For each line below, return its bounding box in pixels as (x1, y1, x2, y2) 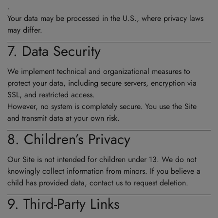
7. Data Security (7, 41, 101, 62)
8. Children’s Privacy (7, 129, 130, 150)
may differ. (7, 24, 42, 36)
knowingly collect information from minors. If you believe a (7, 165, 200, 177)
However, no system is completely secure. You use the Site (7, 101, 197, 112)
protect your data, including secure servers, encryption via (7, 77, 197, 89)
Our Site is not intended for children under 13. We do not (7, 154, 197, 165)
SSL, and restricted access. (7, 89, 95, 101)
